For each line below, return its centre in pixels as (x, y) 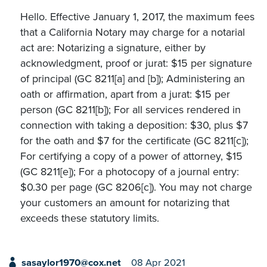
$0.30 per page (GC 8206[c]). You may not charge (136, 187)
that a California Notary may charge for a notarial (133, 32)
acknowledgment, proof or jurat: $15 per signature (136, 63)
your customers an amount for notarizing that (125, 203)
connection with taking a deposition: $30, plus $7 (134, 125)
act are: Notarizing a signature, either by (113, 48)
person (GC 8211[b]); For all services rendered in (131, 110)
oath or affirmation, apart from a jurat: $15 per (125, 94)
